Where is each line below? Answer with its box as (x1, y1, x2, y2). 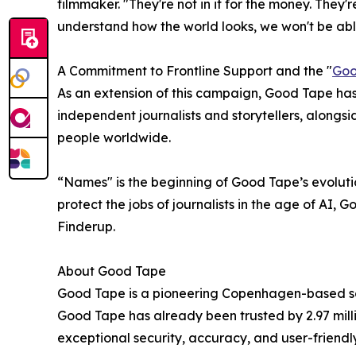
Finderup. (57, 219, 115, 235)
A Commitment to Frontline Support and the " (57, 63, 332, 79)
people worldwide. (57, 130, 171, 146)
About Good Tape (57, 263, 166, 280)
